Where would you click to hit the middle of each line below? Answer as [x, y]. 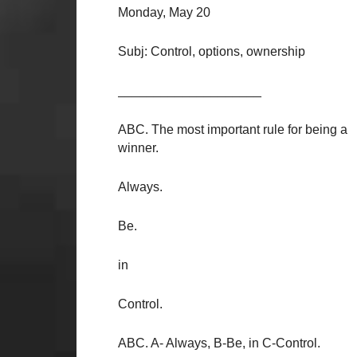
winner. [138, 148]
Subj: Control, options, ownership [212, 51]
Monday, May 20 [164, 12]
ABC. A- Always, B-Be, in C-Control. [219, 343]
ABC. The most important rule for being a [233, 129]
